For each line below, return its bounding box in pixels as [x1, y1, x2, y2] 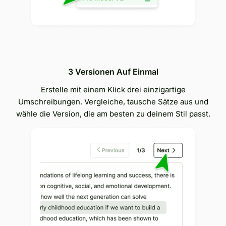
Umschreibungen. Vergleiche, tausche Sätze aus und [18, 96, 208, 106]
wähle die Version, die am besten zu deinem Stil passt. [16, 108, 210, 119]
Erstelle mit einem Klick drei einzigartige [40, 84, 186, 94]
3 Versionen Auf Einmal [68, 66, 158, 77]
